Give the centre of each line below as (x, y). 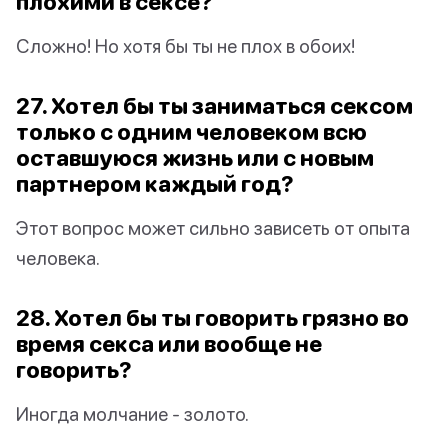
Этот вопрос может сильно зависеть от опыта (213, 228)
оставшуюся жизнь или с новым (195, 158)
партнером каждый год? (155, 184)
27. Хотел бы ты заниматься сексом (214, 106)
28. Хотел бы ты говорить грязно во (212, 318)
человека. (58, 258)
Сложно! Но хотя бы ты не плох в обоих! (185, 46)
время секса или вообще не (169, 344)
